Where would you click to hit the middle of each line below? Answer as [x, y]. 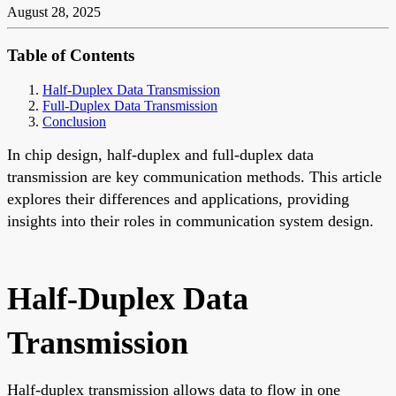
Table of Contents [71, 56]
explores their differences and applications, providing [178, 198]
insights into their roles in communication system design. [190, 221]
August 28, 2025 [54, 12]
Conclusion [74, 121]
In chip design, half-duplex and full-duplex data [160, 154]
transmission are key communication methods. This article [194, 176]
